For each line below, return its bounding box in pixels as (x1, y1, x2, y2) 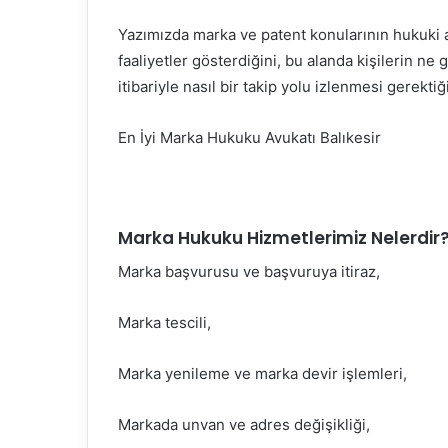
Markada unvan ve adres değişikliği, (118, 414, 370, 434)
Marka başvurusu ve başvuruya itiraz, (118, 261, 380, 281)
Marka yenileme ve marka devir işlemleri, (118, 363, 407, 383)
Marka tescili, (118, 312, 211, 332)
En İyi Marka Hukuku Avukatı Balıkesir (118, 128, 381, 148)
